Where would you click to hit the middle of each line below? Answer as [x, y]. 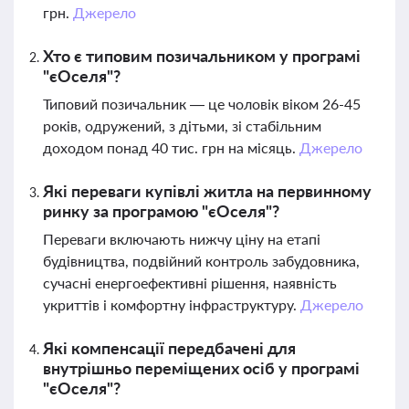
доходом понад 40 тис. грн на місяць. [171, 147]
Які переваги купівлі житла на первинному [207, 191]
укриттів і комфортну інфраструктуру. [172, 304]
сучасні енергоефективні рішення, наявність [190, 283]
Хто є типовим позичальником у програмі [202, 56]
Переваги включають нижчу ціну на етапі [182, 239]
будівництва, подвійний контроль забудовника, [201, 261]
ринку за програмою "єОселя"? [161, 211]
